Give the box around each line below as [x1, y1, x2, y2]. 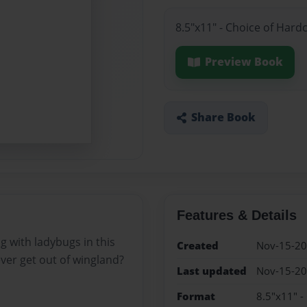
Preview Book [204, 54, 283, 70]
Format [176, 289, 215, 304]
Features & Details [176, 207, 297, 223]
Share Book [191, 110, 256, 125]
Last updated [176, 263, 247, 278]
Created [176, 238, 219, 253]
